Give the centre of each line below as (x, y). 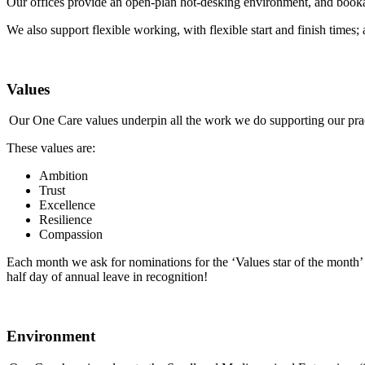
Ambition (65, 176)
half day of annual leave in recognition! (109, 277)
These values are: (54, 148)
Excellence (69, 205)
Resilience (67, 220)
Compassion (73, 235)
